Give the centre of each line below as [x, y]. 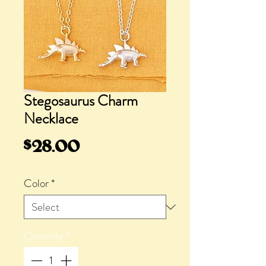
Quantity [43, 236]
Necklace [51, 119]
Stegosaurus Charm [81, 101]
